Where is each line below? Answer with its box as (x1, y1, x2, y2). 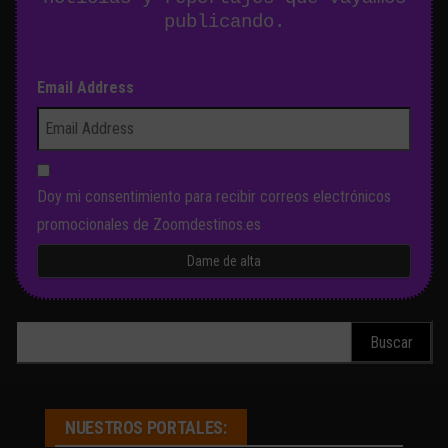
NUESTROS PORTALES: (65, 417, 227, 439)
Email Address (37, 78, 134, 98)
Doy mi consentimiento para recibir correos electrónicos (37, 187, 391, 207)
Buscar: (14, 323, 65, 343)
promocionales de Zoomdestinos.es (37, 215, 261, 235)
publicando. (163, 11, 285, 34)
